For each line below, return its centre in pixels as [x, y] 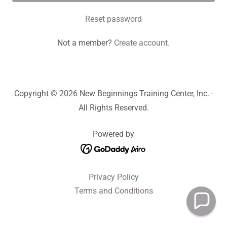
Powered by [113, 134]
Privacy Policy [113, 177]
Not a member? [85, 43]
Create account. [142, 43]
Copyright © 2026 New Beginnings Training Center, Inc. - [113, 93]
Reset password [113, 19]
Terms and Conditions [113, 191]
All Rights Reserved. [113, 108]
